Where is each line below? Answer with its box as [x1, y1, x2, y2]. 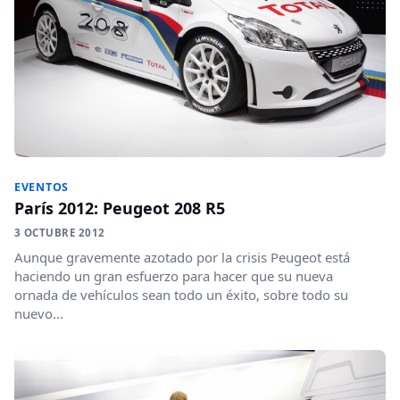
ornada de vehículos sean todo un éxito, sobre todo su [14, 286, 348, 304]
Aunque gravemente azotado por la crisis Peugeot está [14, 248, 350, 267]
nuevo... [14, 304, 63, 323]
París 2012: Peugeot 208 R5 [14, 197, 225, 220]
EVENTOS [14, 179, 70, 196]
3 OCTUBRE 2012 [14, 226, 105, 240]
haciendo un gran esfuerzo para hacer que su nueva [14, 267, 333, 286]
